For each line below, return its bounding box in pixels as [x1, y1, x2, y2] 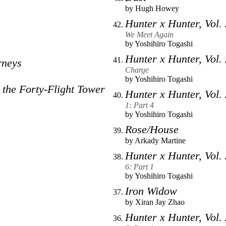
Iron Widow [125, 185, 177, 198]
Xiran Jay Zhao [135, 198, 185, 207]
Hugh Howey [135, 4, 179, 13]
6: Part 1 [125, 162, 154, 172]
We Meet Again [125, 30, 174, 39]
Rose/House [125, 123, 179, 136]
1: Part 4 [125, 101, 154, 110]
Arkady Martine [135, 136, 186, 145]
